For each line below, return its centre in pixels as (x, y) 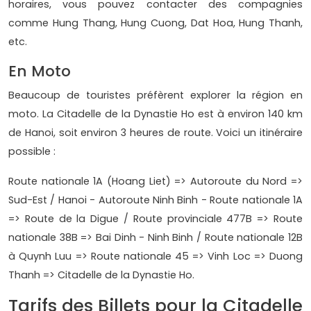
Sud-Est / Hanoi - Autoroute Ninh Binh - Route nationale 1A (155, 200)
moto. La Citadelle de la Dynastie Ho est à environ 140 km (155, 114)
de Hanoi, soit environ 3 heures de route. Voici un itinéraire (155, 132)
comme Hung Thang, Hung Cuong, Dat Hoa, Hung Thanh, (155, 23)
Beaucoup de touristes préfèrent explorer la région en (155, 95)
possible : (32, 151)
